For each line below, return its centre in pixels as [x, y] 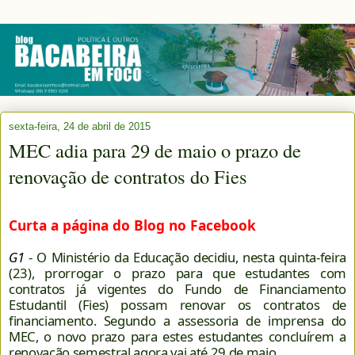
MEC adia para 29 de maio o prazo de [155, 150]
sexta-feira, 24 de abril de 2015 [80, 126]
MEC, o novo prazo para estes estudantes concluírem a [177, 336]
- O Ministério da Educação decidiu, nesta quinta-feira [185, 257]
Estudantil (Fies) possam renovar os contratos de [177, 304]
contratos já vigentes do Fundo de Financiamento [177, 288]
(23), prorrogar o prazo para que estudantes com [177, 273]
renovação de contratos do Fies [128, 176]
